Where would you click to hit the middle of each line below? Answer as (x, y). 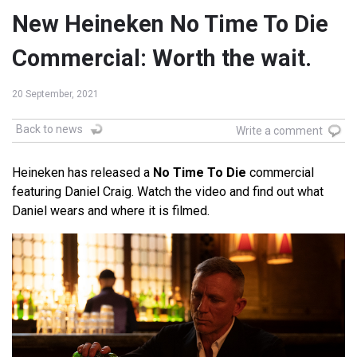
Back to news (49, 129)
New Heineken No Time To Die (170, 24)
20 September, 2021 (55, 94)
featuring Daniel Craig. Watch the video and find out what (168, 192)
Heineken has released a (82, 173)
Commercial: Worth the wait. (162, 59)
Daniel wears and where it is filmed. (111, 211)
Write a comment (279, 131)
